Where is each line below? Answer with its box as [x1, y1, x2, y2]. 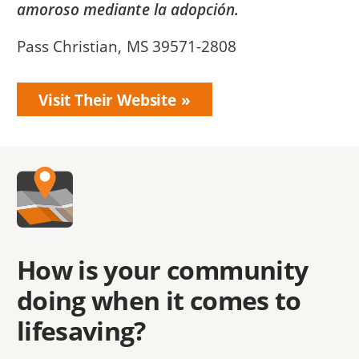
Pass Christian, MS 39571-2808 [16, 35, 237, 58]
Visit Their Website [38, 88, 176, 111]
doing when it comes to [16, 282, 301, 317]
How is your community [16, 252, 309, 287]
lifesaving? [16, 313, 149, 348]
